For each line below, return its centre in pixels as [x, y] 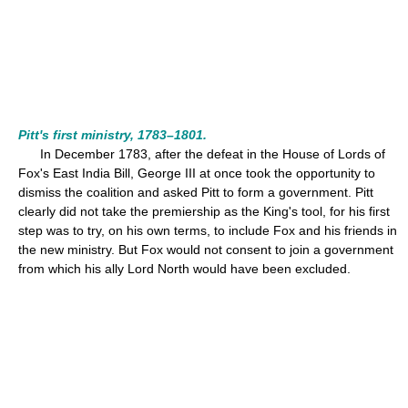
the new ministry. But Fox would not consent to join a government [206, 250]
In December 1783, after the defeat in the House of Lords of [202, 154]
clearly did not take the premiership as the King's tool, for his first [204, 211]
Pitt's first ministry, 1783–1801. [112, 135]
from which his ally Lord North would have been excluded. [184, 269]
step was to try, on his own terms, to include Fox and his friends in [208, 230]
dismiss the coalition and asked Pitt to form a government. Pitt [196, 192]
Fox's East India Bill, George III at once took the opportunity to [197, 173]
